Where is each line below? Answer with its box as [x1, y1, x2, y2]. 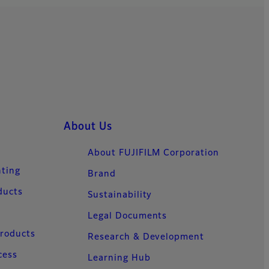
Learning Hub [88, 254, 151, 263]
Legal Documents [88, 212, 168, 221]
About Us [64, 121, 112, 133]
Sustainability [88, 191, 153, 200]
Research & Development [88, 233, 205, 242]
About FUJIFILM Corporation [88, 149, 219, 158]
